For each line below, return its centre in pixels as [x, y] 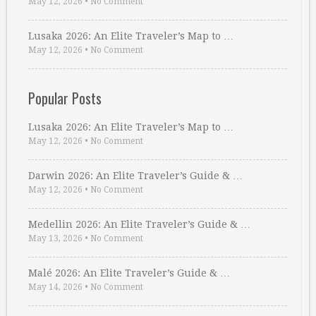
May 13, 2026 [55, 238]
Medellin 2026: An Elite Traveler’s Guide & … [139, 224]
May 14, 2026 [55, 287]
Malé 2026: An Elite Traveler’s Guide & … [129, 273]
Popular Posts [65, 98]
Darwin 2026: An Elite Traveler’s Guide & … [135, 176]
